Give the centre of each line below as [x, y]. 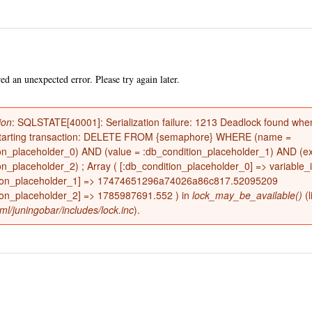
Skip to [126, 36]
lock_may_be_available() [247, 195]
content [127, 67]
